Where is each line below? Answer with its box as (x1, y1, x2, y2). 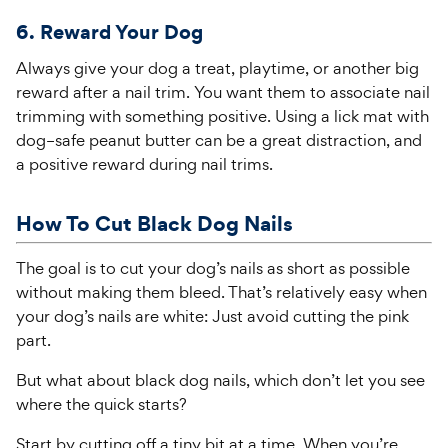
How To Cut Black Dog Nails (16, 208, 293, 238)
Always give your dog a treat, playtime (16, 57, 305, 79)
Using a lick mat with (271, 105, 429, 127)
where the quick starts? (16, 393, 187, 415)
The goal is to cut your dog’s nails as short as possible (16, 257, 410, 279)
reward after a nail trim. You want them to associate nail (16, 81, 430, 103)
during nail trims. (145, 153, 273, 175)
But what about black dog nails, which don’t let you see (16, 369, 425, 391)
